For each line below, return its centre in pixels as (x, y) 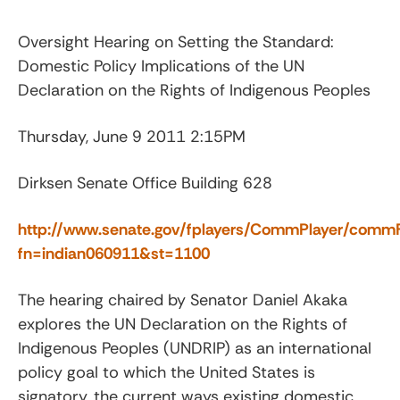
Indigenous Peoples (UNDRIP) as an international (195, 348)
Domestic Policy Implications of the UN (161, 66)
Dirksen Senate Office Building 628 (145, 183)
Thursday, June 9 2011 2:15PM (132, 136)
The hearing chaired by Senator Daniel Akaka (183, 300)
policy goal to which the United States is (167, 372)
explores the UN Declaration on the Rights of (183, 324)
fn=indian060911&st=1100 (114, 253)
